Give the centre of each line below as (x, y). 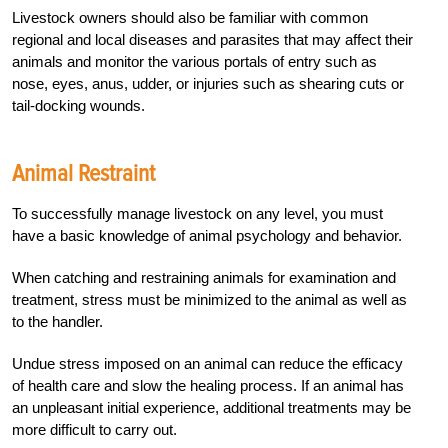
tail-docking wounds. (78, 105)
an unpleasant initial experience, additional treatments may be (211, 407)
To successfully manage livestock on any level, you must (197, 213)
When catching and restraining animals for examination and (204, 277)
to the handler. (57, 321)
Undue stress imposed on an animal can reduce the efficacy (207, 363)
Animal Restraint (83, 173)
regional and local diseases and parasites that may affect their (212, 39)
